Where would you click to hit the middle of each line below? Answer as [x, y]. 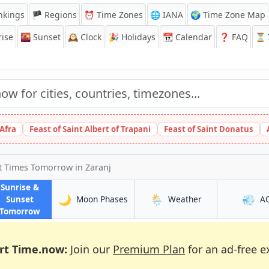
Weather [185, 199]
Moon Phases [102, 199]
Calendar [192, 37]
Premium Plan [149, 249]
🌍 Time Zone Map [228, 15]
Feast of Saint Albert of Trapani [90, 129]
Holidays [137, 37]
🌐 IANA [167, 15]
